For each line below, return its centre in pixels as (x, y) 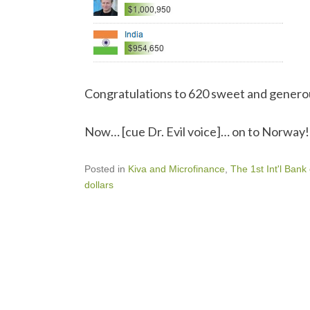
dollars (99, 185)
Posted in (106, 169)
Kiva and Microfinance (176, 169)
